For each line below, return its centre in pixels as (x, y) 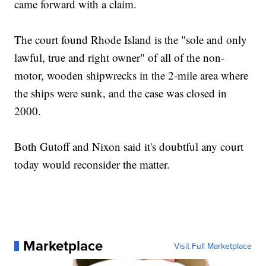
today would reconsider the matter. (92, 164)
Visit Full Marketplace (213, 246)
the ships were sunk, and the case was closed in (121, 93)
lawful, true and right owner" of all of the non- (120, 58)
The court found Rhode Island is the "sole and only (131, 40)
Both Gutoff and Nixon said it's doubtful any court (129, 147)
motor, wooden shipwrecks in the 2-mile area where (132, 75)
